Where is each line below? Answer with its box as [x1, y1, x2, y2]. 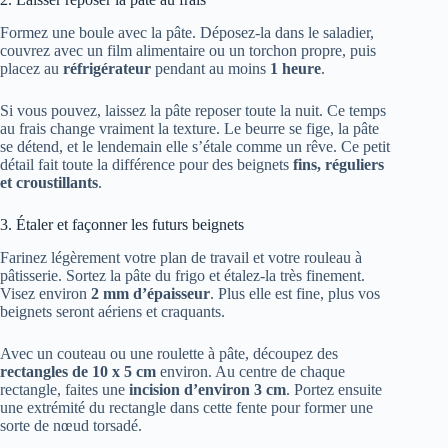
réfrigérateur [63, 59, 151, 77]
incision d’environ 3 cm [129, 380, 286, 398]
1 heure [270, 59, 321, 77]
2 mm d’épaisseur [91, 284, 210, 302]
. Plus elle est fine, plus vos [210, 284, 380, 302]
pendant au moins [151, 59, 270, 77]
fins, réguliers [293, 155, 384, 173]
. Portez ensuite [286, 380, 382, 398]
